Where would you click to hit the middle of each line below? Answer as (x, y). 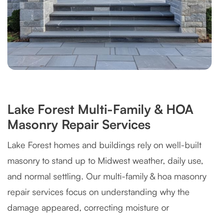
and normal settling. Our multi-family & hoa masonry (107, 176)
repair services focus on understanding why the (99, 192)
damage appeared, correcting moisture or (88, 207)
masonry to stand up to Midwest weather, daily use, (105, 160)
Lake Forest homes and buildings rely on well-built (104, 145)
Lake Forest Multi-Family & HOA (100, 109)
